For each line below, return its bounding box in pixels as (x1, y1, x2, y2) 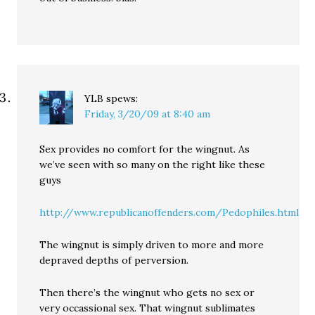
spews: (106, 92, 139, 105)
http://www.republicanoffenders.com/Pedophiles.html (39, 206, 300, 219)
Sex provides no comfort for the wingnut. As (39, 143, 250, 155)
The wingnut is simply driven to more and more (39, 238, 264, 251)
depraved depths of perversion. (39, 254, 189, 266)
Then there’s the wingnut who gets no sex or (39, 286, 255, 299)
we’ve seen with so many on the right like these (39, 158, 266, 171)
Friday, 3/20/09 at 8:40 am (84, 108, 211, 120)
